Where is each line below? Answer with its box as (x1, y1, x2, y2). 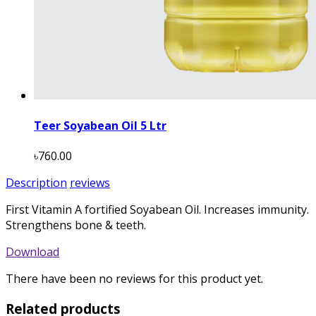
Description (6, 175, 67, 191)
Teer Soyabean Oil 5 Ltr (34, 118, 166, 134)
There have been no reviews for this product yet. (6, 271, 263, 287)
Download (6, 244, 59, 260)
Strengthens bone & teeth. (6, 217, 146, 233)
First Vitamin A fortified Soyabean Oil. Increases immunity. (6, 202, 309, 218)
